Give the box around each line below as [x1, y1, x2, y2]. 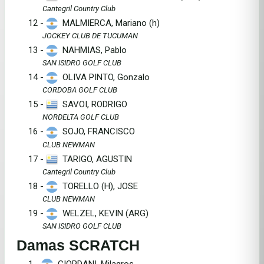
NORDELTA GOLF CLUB [42, 113, 119, 122]
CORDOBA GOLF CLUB [42, 85, 117, 95]
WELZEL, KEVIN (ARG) [58, 207, 148, 219]
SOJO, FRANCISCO [58, 126, 135, 137]
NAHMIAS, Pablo [58, 45, 127, 56]
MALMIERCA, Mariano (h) [58, 18, 160, 29]
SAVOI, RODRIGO [58, 99, 127, 110]
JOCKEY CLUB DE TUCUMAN [42, 31, 138, 41]
